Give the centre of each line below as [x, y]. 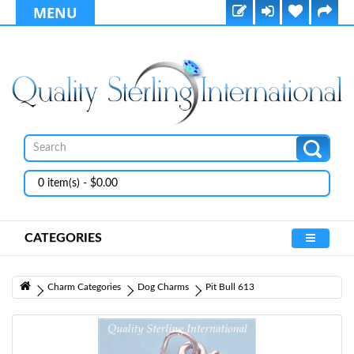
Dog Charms [163, 286]
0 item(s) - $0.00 [78, 183]
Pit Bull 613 [230, 286]
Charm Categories [84, 286]
